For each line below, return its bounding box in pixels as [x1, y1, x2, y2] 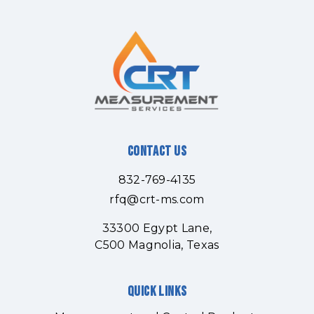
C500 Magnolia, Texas [95, 238, 219, 252]
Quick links [127, 283, 187, 300]
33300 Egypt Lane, [102, 221, 212, 235]
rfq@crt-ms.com [109, 193, 205, 206]
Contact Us [127, 143, 187, 160]
